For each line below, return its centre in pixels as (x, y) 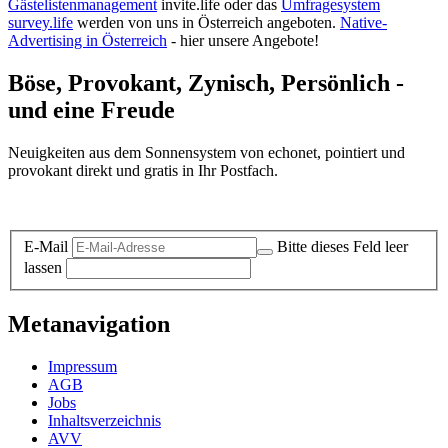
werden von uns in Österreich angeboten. (206, 23)
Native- (363, 23)
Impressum (82, 367)
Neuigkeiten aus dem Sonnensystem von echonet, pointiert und (206, 152)
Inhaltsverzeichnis (104, 421)
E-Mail (46, 247)
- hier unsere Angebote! (243, 41)
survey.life (40, 23)
